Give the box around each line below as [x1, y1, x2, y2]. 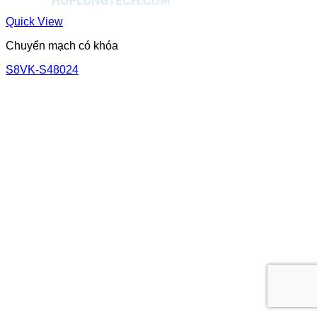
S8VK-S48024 [6, 63, 79, 76]
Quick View [6, 15, 63, 28]
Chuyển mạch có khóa [6, 39, 118, 52]
